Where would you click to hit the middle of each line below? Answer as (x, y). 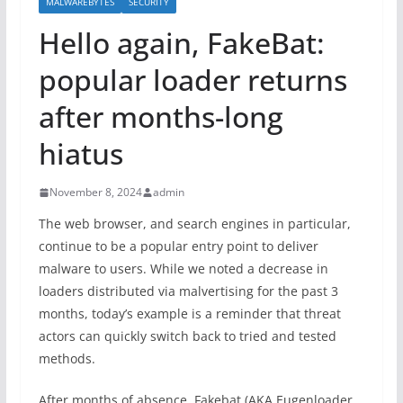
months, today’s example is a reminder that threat (189, 313)
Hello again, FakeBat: (181, 43)
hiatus (81, 153)
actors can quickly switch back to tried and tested (187, 336)
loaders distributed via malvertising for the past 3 (188, 291)
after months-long (161, 116)
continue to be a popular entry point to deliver (178, 246)
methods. (67, 358)
